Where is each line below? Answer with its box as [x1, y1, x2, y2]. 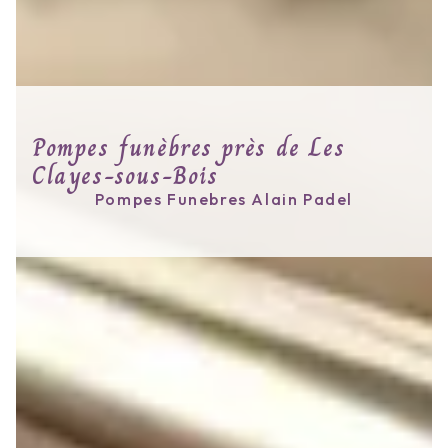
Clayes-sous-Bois [32, 157, 219, 195]
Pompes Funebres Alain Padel [94, 189, 354, 210]
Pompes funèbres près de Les [32, 129, 346, 167]
